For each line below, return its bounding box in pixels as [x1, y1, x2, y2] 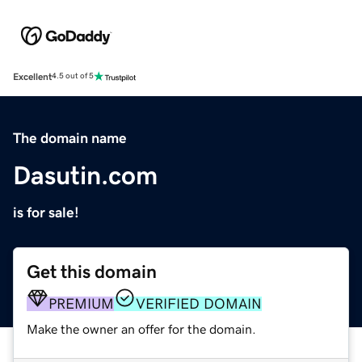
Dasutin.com [13, 162, 158, 188]
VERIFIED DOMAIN [136, 296, 262, 311]
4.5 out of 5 [52, 72, 94, 81]
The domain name [13, 130, 127, 145]
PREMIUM [48, 296, 114, 311]
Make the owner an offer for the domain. [27, 322, 256, 335]
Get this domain [27, 262, 157, 281]
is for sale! [13, 204, 79, 220]
